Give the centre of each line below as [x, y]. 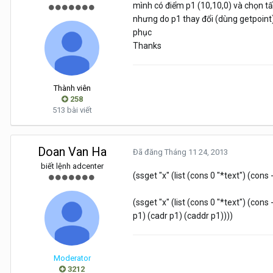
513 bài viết [72, 110]
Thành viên [72, 88]
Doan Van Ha [72, 152]
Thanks [147, 46]
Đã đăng [149, 152]
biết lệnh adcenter [72, 166]
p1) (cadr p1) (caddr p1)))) [183, 216]
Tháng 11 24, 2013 [196, 152]
